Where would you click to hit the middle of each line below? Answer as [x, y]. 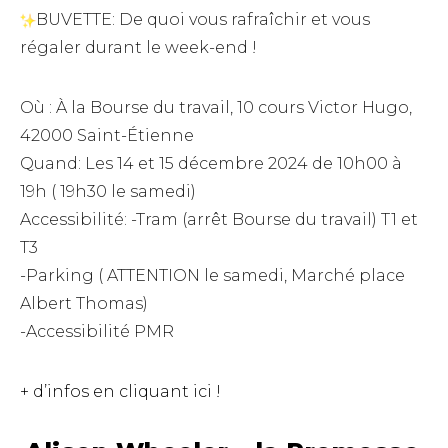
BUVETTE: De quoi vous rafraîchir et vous [203, 20]
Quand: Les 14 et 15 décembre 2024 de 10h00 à [211, 164]
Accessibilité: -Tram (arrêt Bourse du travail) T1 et [219, 220]
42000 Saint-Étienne [107, 136]
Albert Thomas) [84, 304]
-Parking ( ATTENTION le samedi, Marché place [212, 276]
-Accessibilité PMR [97, 332]
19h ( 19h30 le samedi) [108, 192]
